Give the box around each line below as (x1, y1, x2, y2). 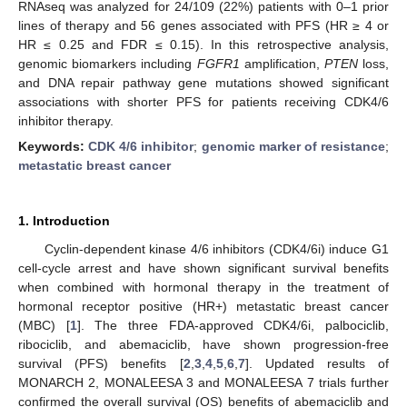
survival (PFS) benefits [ (18, 356, 184, 371)
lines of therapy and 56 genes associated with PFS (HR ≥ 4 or (18, 17, 389, 33)
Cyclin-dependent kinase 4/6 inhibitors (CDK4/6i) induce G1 (44, 242, 389, 256)
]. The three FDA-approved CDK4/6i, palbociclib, (76, 318, 390, 333)
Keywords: (18, 139, 89, 154)
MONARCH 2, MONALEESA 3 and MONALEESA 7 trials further (18, 375, 389, 390)
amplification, (239, 55, 324, 71)
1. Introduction (18, 213, 110, 228)
